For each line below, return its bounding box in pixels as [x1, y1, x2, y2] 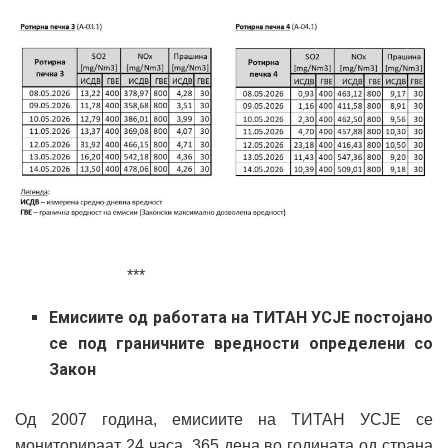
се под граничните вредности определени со [49, 334, 433, 354]
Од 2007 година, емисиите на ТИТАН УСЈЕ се [15, 411, 433, 429]
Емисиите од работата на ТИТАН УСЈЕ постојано [49, 308, 433, 328]
